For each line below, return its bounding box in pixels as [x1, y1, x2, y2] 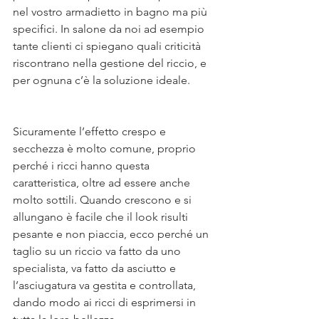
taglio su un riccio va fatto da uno [13, 244, 184, 258]
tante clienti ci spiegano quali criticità [13, 39, 204, 53]
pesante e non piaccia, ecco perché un [13, 227, 211, 241]
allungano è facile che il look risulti [13, 210, 191, 224]
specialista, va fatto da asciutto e [13, 261, 179, 275]
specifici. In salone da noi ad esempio [13, 22, 207, 36]
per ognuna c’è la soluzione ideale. [13, 73, 193, 87]
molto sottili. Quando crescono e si [13, 193, 194, 206]
